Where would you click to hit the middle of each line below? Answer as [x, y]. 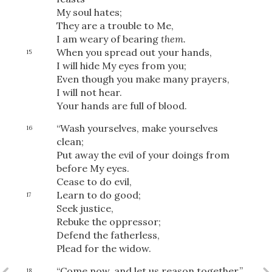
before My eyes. [93, 168]
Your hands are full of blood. [121, 105]
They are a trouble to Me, [115, 25]
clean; [70, 141]
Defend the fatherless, [108, 235]
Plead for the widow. [104, 248]
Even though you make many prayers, [143, 79]
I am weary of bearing [108, 39]
